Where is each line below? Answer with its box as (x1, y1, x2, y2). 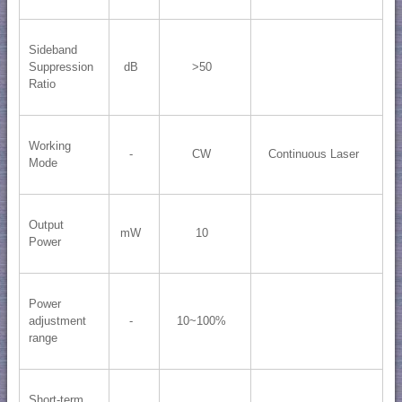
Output (28, 218, 64, 232)
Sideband (28, 43, 77, 57)
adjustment (28, 314, 86, 328)
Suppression (28, 60, 93, 74)
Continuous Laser (267, 147, 359, 162)
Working (28, 139, 71, 153)
